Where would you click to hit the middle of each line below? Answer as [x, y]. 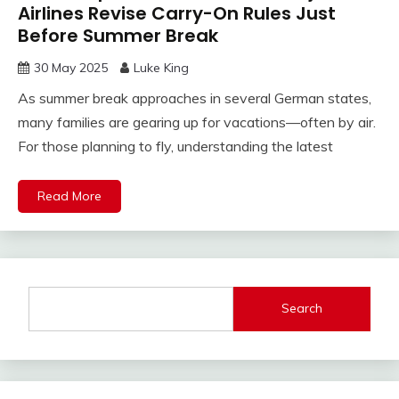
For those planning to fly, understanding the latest [175, 146]
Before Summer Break [118, 35]
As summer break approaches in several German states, [195, 98]
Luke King [161, 67]
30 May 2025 [71, 67]
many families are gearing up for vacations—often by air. [197, 122]
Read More [69, 195]
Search [302, 309]
